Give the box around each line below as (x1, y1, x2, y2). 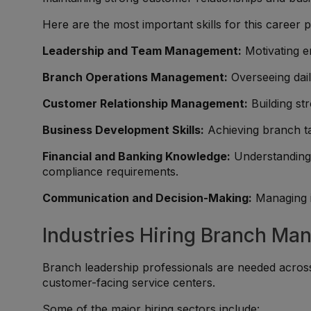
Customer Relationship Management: (42, 96, 249, 110)
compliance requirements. (42, 165, 179, 178)
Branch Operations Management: (42, 70, 228, 84)
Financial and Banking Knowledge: (42, 149, 231, 163)
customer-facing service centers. (42, 276, 216, 289)
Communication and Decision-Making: (42, 191, 253, 205)
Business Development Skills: (42, 123, 205, 137)
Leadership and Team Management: (42, 44, 242, 58)
